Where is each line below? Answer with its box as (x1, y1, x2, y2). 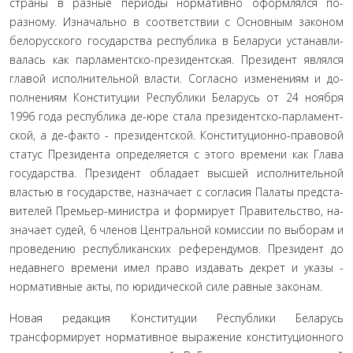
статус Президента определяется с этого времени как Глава (9, 147, 344, 162)
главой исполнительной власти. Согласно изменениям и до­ (9, 71, 344, 86)
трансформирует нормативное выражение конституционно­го (9, 329, 344, 344)
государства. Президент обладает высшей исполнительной (9, 165, 344, 180)
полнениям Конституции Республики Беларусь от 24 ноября (9, 90, 344, 105)
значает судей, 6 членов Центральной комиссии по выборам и (9, 222, 344, 237)
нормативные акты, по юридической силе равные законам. (9, 279, 322, 294)
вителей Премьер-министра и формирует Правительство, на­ (9, 203, 344, 218)
